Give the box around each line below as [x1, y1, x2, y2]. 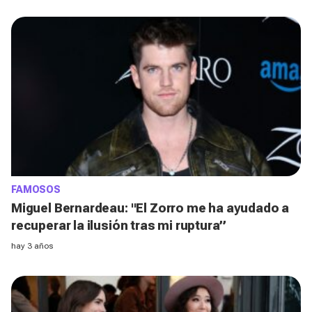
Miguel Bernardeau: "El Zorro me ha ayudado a [11, 201, 290, 216]
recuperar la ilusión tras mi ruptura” [11, 218, 226, 233]
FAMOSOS [11, 184, 61, 196]
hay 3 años [11, 241, 53, 251]
